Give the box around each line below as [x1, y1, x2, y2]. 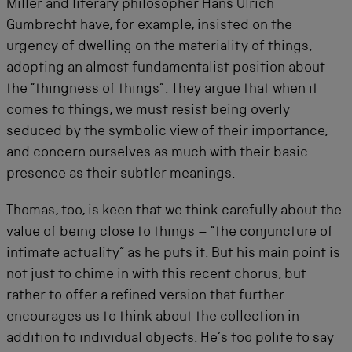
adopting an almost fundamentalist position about [6, 60, 325, 75]
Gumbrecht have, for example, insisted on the [6, 18, 292, 33]
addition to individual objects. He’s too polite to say [6, 331, 334, 346]
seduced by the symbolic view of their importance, [6, 124, 328, 139]
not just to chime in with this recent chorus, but [6, 267, 306, 282]
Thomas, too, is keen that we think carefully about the [6, 203, 342, 218]
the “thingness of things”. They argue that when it [6, 82, 318, 97]
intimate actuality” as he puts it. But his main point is [6, 246, 340, 261]
